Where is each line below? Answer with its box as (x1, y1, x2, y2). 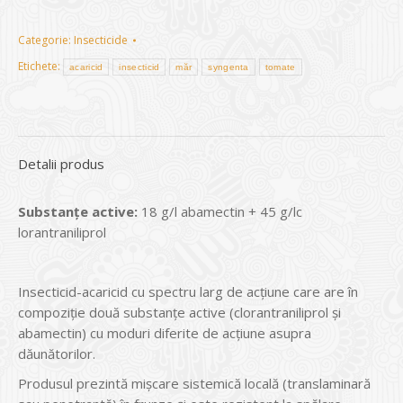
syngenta (208, 62, 249, 72)
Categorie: (18, 32, 74, 48)
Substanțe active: (18, 202, 138, 220)
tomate (264, 62, 296, 72)
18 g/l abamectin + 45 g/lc (138, 202, 302, 220)
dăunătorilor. (18, 345, 95, 363)
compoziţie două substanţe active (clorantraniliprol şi (18, 303, 341, 321)
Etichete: (18, 58, 63, 74)
